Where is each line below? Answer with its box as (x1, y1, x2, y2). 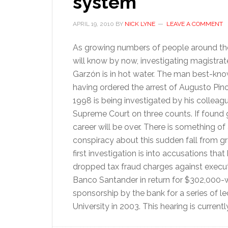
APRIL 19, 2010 (73, 20, 114, 27)
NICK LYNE (125, 20, 155, 27)
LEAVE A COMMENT (166, 20, 223, 27)
